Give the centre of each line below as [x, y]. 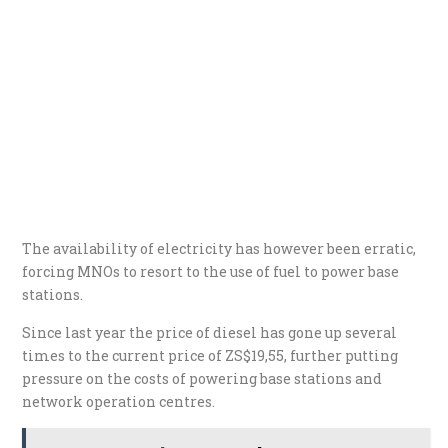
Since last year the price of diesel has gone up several [210, 332]
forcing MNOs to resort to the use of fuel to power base [211, 271]
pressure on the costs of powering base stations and [202, 378]
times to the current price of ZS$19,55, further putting [210, 355]
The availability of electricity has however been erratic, [219, 248]
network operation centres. [119, 401]
